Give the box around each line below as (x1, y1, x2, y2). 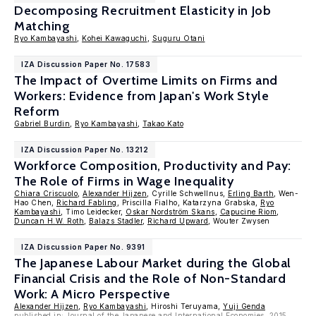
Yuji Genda (223, 302, 265, 310)
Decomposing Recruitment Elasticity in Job (14, 3, 272, 18)
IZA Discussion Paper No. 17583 (21, 60, 150, 68)
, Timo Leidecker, (61, 207, 126, 216)
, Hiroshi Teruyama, (146, 302, 223, 310)
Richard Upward (147, 217, 208, 225)
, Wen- (274, 189, 298, 197)
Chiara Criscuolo (14, 189, 78, 197)
